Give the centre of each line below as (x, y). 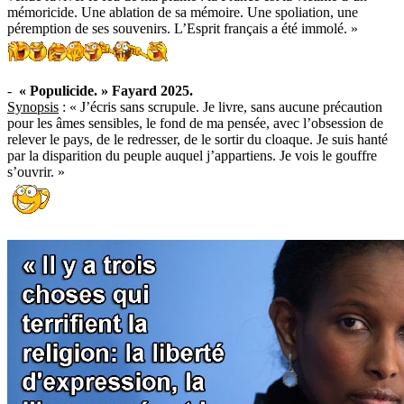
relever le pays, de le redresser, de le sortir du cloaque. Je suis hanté (197, 139)
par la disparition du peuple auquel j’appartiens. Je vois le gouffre (192, 156)
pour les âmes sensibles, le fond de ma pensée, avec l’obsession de (195, 123)
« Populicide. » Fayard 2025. (106, 91)
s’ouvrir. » (36, 172)
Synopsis (33, 107)
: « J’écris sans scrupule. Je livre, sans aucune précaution (220, 107)
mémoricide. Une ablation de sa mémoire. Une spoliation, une (183, 12)
